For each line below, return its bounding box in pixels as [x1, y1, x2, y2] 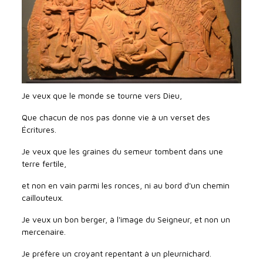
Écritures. [22, 124, 57, 135]
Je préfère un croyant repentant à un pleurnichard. [22, 248, 212, 259]
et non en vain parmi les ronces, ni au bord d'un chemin [22, 180, 230, 191]
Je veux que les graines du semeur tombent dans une [22, 146, 224, 157]
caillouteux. [22, 193, 64, 203]
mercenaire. [22, 227, 66, 237]
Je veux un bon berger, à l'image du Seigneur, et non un [22, 214, 231, 225]
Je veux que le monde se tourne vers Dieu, [22, 90, 183, 101]
